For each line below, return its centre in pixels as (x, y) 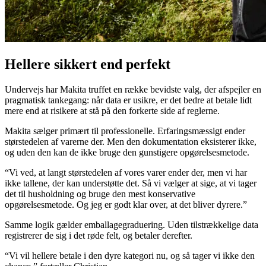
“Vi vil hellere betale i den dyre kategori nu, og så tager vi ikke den (130, 255)
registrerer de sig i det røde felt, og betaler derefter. (99, 235)
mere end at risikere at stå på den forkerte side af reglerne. (112, 110)
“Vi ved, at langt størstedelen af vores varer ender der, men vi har (126, 172)
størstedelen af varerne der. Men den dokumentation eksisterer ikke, (131, 141)
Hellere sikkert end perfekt (88, 64)
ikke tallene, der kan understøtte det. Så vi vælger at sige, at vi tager (131, 183)
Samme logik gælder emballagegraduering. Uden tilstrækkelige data (132, 224)
